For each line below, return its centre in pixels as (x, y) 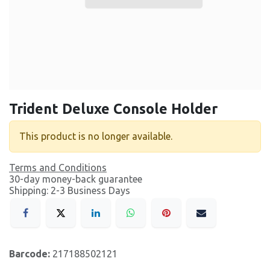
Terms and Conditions (58, 168)
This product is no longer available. (96, 136)
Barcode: (31, 254)
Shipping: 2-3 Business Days (70, 190)
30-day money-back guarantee (76, 179)
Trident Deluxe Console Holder (113, 108)
